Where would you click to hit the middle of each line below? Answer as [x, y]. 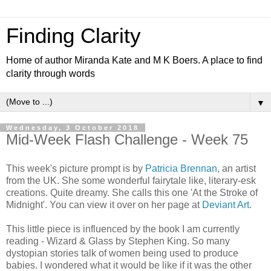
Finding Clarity [73, 36]
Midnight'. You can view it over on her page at [104, 204]
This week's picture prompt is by [76, 168]
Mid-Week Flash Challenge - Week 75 [127, 139]
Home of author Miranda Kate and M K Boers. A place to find [134, 60]
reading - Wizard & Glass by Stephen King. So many [118, 241]
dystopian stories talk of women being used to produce [122, 253]
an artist [238, 168]
